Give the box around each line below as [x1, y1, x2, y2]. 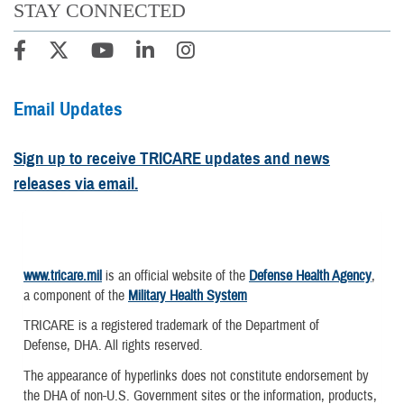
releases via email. [14, 173, 138, 194]
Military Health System [128, 287, 247, 306]
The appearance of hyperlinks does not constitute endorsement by [23, 366, 369, 385]
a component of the [23, 287, 128, 306]
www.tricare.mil [23, 267, 102, 286]
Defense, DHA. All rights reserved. [23, 336, 203, 355]
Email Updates [14, 96, 123, 121]
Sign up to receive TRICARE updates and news [14, 148, 330, 169]
